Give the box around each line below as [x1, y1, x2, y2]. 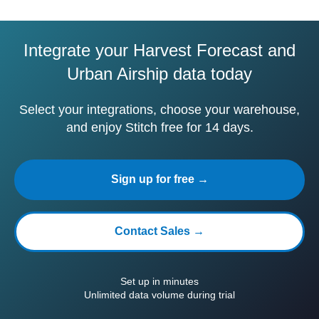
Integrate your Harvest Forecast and [23, 41, 296, 60]
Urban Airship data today [67, 64, 252, 83]
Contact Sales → [115, 225, 204, 237]
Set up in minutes [120, 276, 199, 287]
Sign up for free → [110, 173, 209, 185]
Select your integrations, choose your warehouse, [19, 103, 300, 117]
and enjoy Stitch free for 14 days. [66, 120, 253, 135]
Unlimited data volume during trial [84, 289, 235, 300]
